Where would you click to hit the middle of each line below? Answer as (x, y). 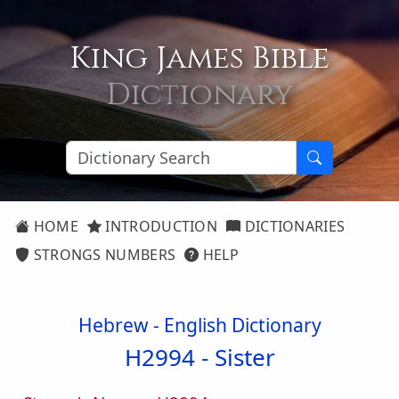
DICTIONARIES (293, 226)
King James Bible (199, 59)
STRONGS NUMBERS (103, 255)
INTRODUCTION (160, 226)
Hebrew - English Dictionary (199, 325)
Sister (244, 357)
